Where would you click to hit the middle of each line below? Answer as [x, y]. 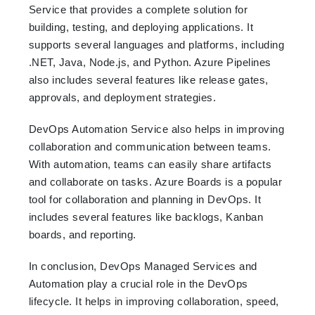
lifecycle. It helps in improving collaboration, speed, [154, 301]
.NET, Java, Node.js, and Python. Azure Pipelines [150, 62]
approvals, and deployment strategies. [122, 97]
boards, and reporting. [82, 234]
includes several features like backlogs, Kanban [146, 217]
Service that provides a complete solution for [138, 9]
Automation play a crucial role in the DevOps [138, 283]
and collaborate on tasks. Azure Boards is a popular [155, 181]
